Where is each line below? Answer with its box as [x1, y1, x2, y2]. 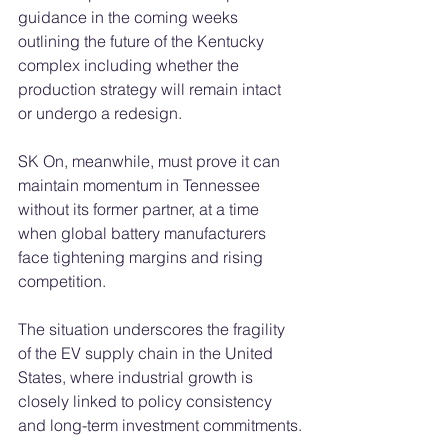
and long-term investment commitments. [18, 415, 302, 436]
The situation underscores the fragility [18, 319, 289, 340]
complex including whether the [18, 55, 243, 76]
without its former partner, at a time [18, 199, 263, 220]
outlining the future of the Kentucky [18, 31, 268, 52]
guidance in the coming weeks [18, 7, 242, 28]
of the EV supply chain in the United [18, 343, 277, 364]
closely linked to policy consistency [18, 391, 276, 412]
